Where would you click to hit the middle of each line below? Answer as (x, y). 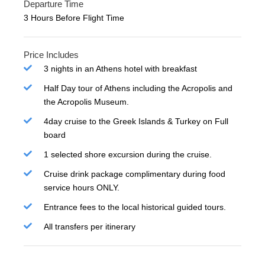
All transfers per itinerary (90, 227)
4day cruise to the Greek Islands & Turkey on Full (136, 122)
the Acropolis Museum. (86, 102)
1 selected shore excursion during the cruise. (128, 155)
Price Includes (51, 55)
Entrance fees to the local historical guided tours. (135, 207)
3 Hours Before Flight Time (74, 18)
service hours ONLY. (82, 188)
